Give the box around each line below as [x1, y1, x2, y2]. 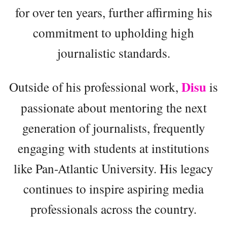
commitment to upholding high [33, 23, 194, 41]
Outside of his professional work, [9, 78, 181, 95]
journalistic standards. [57, 44, 170, 61]
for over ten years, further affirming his [15, 3, 212, 21]
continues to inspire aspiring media [23, 179, 204, 197]
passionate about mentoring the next [20, 98, 207, 116]
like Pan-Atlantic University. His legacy [14, 159, 213, 177]
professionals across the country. [30, 200, 197, 217]
